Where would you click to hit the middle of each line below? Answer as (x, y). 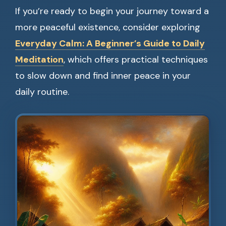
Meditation (39, 60)
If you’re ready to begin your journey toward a (112, 11)
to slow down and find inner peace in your (103, 76)
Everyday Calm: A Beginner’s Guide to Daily (110, 43)
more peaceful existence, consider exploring (108, 27)
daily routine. (42, 92)
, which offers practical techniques (136, 60)
